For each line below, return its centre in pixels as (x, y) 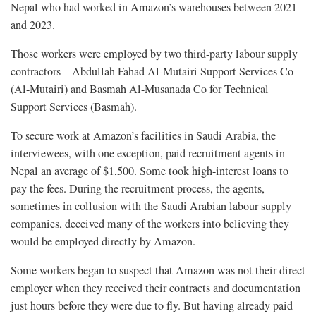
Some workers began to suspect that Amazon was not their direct (158, 271)
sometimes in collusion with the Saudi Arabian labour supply (151, 206)
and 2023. (33, 25)
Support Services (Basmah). (74, 107)
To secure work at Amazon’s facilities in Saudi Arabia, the (143, 136)
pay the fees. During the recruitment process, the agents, (138, 189)
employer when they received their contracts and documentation (156, 288)
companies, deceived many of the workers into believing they (150, 224)
